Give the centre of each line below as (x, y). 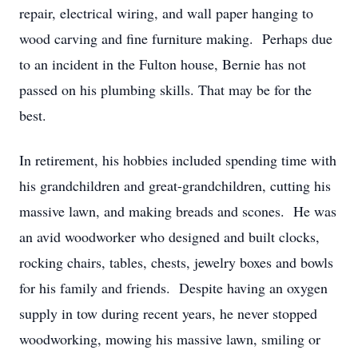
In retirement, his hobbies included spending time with (178, 160)
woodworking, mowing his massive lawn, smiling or (170, 339)
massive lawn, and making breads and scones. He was (178, 211)
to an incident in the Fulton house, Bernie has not (163, 64)
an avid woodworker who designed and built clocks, (169, 237)
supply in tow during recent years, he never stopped (168, 313)
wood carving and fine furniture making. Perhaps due (176, 38)
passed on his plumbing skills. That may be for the (165, 89)
